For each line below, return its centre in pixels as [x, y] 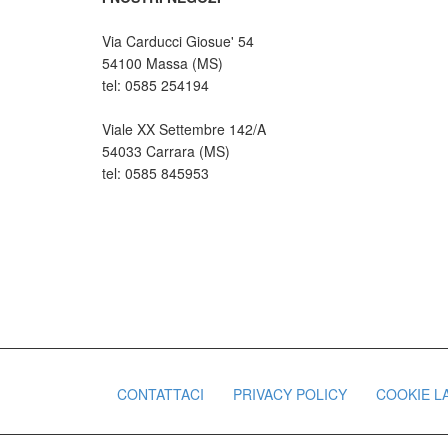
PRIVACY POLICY [290, 394]
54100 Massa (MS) [162, 63]
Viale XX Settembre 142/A [184, 129]
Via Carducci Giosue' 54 [178, 41]
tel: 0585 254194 [155, 85]
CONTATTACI [160, 394]
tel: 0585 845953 [155, 173]
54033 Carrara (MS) [166, 151]
